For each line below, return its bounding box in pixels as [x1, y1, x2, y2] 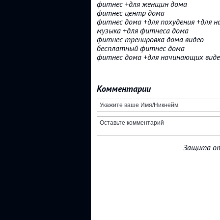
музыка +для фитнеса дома [97, 26, 189, 35]
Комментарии [97, 83, 151, 94]
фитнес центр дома [97, 8, 165, 18]
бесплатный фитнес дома [97, 44, 185, 53]
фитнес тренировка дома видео [97, 35, 204, 44]
